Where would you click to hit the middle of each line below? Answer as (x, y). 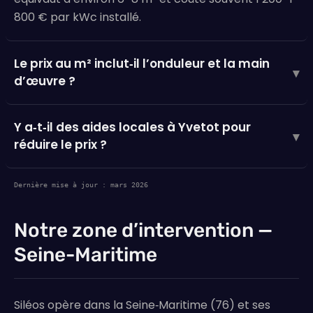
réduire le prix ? (60, 145)
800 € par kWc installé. (78, 17)
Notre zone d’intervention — (143, 231)
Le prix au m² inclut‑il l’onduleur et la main (142, 64)
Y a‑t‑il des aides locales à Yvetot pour (132, 128)
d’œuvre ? (45, 81)
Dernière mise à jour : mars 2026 (81, 185)
